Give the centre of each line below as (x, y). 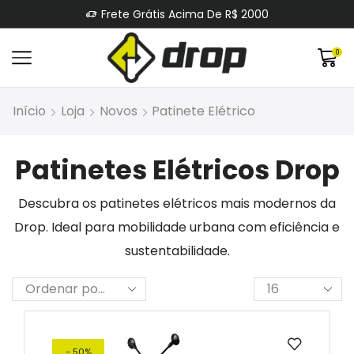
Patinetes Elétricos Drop (177, 171)
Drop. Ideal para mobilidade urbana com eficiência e (177, 227)
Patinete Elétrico (203, 111)
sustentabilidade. (177, 250)
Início (29, 111)
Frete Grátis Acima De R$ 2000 (185, 14)
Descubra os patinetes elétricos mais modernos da (177, 203)
